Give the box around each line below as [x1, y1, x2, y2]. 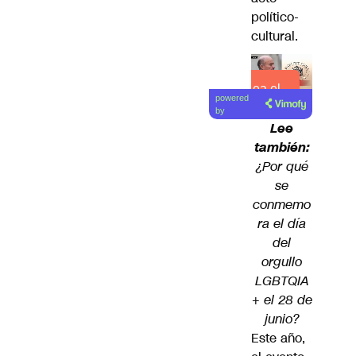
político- [251, 8, 299, 27]
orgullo [261, 252, 303, 271]
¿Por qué [255, 157, 308, 176]
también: [253, 137, 310, 157]
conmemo [253, 195, 311, 214]
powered [215, 92, 250, 103]
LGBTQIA [254, 271, 309, 290]
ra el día [257, 214, 307, 233]
